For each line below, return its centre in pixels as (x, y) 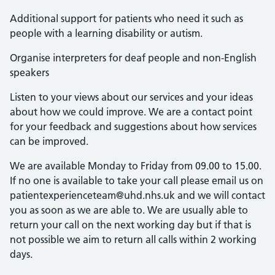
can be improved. (49, 141)
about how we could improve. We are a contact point (131, 112)
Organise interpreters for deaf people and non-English (133, 58)
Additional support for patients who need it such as (126, 18)
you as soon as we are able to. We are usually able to (129, 210)
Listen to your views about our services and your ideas (131, 97)
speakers (29, 72)
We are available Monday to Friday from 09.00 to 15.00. (136, 166)
